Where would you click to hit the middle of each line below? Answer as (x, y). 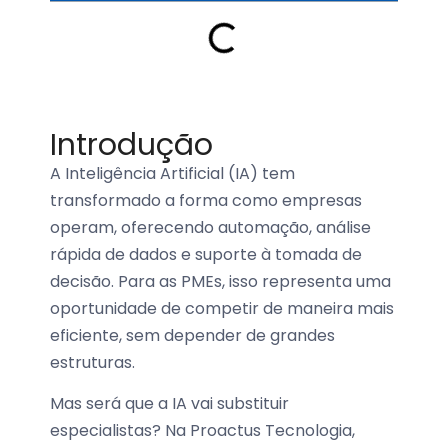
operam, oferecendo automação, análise (210, 227)
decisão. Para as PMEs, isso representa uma (220, 281)
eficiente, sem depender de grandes (192, 335)
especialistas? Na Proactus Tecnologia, (202, 431)
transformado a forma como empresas (206, 200)
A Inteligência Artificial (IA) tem (172, 173)
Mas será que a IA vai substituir (169, 404)
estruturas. (92, 362)
